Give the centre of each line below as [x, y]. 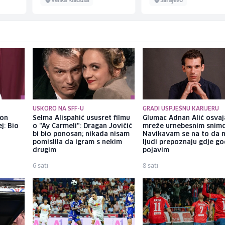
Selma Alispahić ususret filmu [81, 119]
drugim [44, 151]
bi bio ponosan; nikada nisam [81, 135]
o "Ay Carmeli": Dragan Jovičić [82, 127]
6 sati [40, 165]
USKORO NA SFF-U [58, 109]
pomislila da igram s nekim [77, 143]
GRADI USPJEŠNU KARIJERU [181, 109]
